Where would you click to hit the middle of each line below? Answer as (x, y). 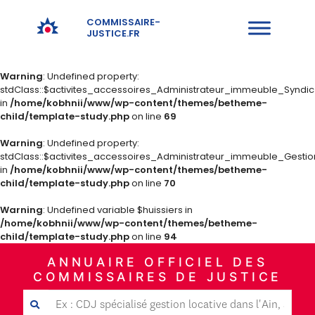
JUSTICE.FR (114, 33)
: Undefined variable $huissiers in (118, 210)
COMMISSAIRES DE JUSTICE (157, 277)
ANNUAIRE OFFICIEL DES (157, 262)
